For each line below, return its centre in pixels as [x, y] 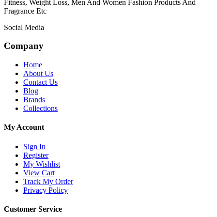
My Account [24, 127]
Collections [40, 108]
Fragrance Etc [25, 11]
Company [24, 46]
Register [36, 155]
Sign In [34, 146]
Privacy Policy [46, 190]
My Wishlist [42, 164]
